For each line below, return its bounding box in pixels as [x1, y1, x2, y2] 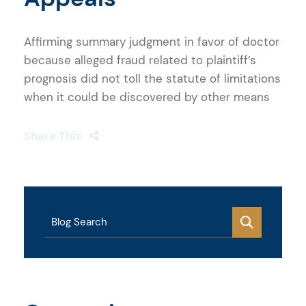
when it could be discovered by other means [24, 89, 270, 105]
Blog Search [51, 214, 107, 229]
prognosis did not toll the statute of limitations [24, 70, 281, 86]
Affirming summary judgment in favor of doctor [24, 33, 279, 49]
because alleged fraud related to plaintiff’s [24, 52, 256, 68]
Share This [24, 128, 82, 143]
